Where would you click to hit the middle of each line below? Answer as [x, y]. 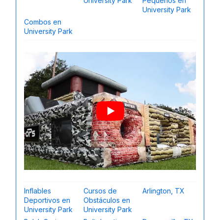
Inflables [38, 191]
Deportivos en [47, 200]
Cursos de [100, 191]
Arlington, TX [164, 191]
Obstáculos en [107, 200]
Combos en [43, 22]
